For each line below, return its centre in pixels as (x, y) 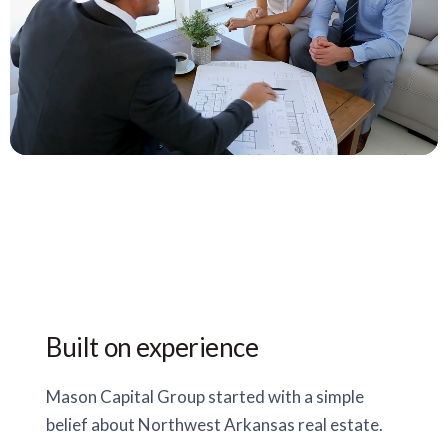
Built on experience (152, 347)
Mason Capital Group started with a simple (205, 396)
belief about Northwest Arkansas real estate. (215, 424)
